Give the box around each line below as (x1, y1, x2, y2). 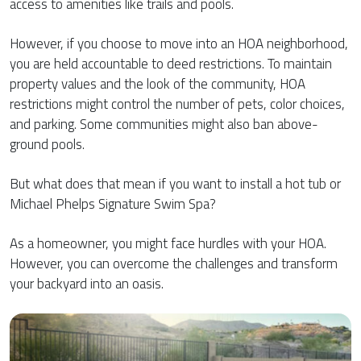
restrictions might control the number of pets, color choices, (10, 93, 345, 115)
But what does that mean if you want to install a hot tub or (10, 173, 341, 195)
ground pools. (10, 134, 85, 156)
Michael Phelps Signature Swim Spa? (10, 193, 216, 215)
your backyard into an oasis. (10, 273, 164, 295)
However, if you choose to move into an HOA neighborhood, (10, 33, 348, 55)
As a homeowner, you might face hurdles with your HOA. (10, 233, 326, 255)
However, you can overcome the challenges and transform (10, 253, 338, 275)
